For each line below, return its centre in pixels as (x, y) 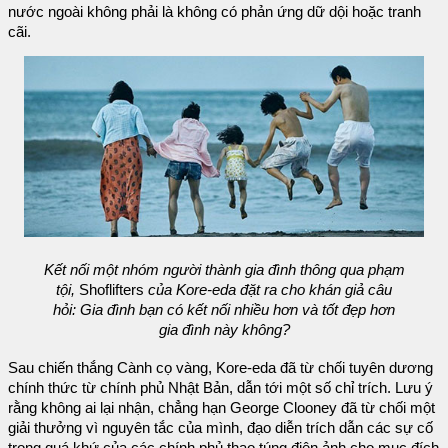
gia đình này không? (224, 330)
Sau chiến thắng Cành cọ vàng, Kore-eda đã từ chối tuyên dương (220, 367)
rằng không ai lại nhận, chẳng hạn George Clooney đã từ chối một (221, 407)
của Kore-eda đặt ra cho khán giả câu (270, 290)
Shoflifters (111, 290)
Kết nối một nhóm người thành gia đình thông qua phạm (224, 270)
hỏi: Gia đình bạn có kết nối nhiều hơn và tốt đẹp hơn (224, 310)
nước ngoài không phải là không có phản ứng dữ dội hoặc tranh (214, 11)
